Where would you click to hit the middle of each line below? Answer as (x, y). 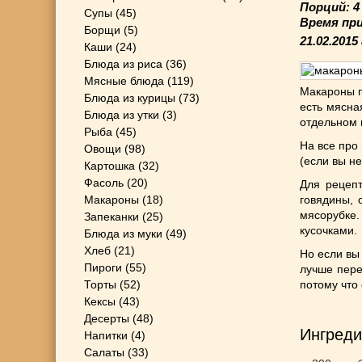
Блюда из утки (122, 115)
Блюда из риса (123, 64)
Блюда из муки (123, 234)
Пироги (103, 267)
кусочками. (329, 230)
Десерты (107, 318)
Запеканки (112, 217)
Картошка (109, 166)
